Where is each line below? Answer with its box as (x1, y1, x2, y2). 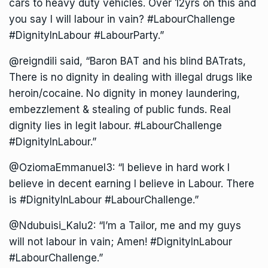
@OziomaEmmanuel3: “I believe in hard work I (9, 162, 230, 174)
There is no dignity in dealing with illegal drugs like (9, 71, 252, 84)
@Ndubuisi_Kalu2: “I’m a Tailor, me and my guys (9, 220, 241, 232)
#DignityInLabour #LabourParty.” (9, 29, 164, 42)
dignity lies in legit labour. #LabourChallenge (9, 120, 222, 132)
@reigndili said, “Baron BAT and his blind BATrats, (9, 55, 246, 68)
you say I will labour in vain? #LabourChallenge (9, 13, 235, 26)
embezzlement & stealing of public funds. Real (9, 103, 231, 116)
